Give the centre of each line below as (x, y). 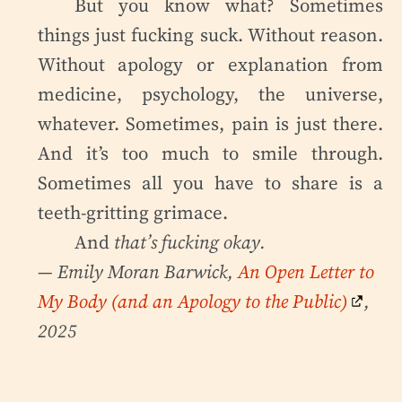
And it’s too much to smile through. (210, 153)
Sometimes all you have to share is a (210, 182)
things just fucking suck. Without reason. (210, 34)
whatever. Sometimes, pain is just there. (210, 123)
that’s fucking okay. (190, 241)
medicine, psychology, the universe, (210, 93)
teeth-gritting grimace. (132, 212)
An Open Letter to (306, 271)
